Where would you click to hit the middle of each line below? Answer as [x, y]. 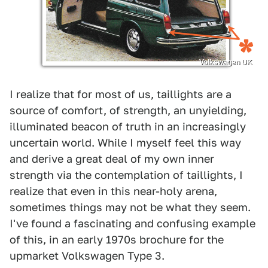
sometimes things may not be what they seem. [130, 207]
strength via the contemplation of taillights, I [126, 175]
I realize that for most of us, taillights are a [121, 94]
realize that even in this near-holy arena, [113, 191]
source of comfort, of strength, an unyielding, [128, 110]
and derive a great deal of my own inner [112, 159]
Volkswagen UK [226, 62]
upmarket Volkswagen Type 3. [87, 255]
